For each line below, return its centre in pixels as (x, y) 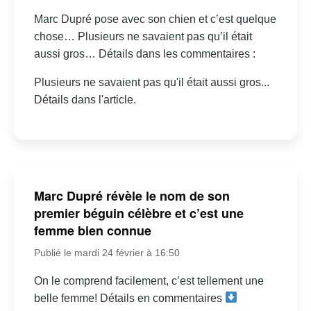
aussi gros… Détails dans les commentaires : (144, 54)
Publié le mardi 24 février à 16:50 (107, 252)
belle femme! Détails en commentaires (129, 298)
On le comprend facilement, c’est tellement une (149, 280)
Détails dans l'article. (85, 100)
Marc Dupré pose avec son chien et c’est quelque (155, 19)
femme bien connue (92, 230)
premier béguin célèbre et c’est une (138, 213)
